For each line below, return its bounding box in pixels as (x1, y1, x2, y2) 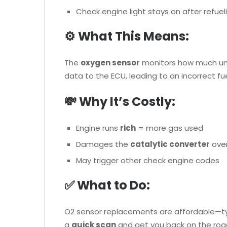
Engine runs (75, 122, 120, 133)
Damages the (75, 138, 130, 149)
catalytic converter (130, 138, 210, 149)
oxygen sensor (81, 57, 140, 68)
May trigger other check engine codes (75, 155, 219, 166)
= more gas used (135, 122, 203, 133)
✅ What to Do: (64, 177, 150, 194)
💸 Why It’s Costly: (64, 93, 175, 110)
